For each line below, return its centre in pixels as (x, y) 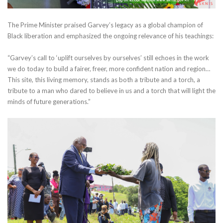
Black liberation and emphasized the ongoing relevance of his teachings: (111, 36)
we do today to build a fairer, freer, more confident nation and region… (109, 69)
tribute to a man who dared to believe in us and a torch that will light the (111, 91)
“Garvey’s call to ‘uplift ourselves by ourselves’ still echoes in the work (108, 58)
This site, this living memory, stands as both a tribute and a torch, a (104, 80)
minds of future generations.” (49, 102)
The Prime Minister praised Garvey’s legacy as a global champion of (105, 25)
